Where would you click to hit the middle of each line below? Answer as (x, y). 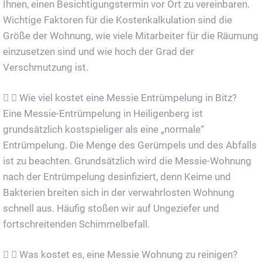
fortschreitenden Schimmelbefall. (76, 224)
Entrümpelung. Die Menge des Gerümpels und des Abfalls (130, 145)
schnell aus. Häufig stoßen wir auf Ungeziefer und (111, 208)
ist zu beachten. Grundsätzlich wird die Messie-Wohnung (127, 161)
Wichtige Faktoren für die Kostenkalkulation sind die (118, 20)
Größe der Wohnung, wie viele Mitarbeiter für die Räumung (131, 36)
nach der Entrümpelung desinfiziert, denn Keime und (117, 177)
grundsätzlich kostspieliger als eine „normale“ (104, 130)
